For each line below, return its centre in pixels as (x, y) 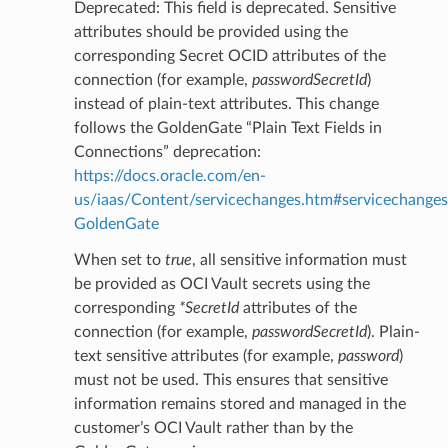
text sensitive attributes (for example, (205, 356)
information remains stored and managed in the (239, 404)
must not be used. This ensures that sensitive (230, 380)
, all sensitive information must (299, 260)
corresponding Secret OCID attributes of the (229, 56)
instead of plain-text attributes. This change (226, 104)
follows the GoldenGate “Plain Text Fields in (227, 128)
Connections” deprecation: (167, 152)
